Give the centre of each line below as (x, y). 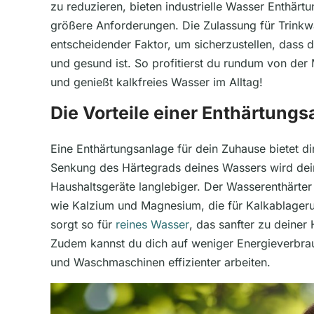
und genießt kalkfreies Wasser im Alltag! (157, 82)
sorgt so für (83, 225)
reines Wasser (152, 225)
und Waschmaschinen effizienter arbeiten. (161, 262)
